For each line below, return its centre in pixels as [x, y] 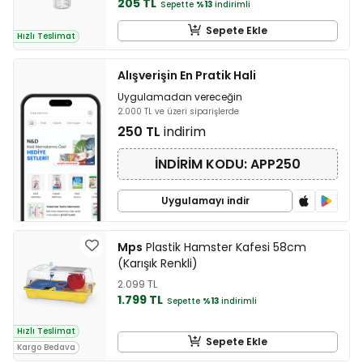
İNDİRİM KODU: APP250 [228, 164]
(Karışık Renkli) [158, 264]
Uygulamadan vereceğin [180, 97]
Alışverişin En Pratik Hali [187, 76]
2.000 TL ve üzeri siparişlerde [178, 112]
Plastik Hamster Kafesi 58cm [224, 248]
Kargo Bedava [46, 348]
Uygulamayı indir [205, 201]
